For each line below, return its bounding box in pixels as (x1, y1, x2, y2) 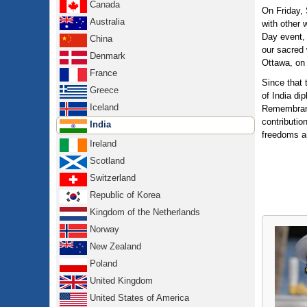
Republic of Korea (90, 190, 160, 200)
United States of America (90, 293, 189, 303)
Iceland (90, 102, 119, 112)
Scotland (90, 156, 125, 166)
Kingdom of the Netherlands (90, 207, 200, 217)
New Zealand (90, 241, 141, 251)
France (90, 68, 117, 78)
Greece (90, 85, 119, 95)
